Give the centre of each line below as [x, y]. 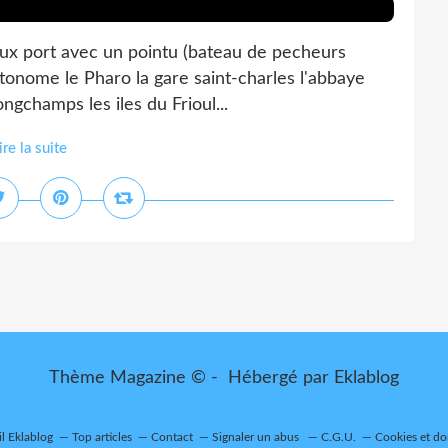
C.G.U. [338, 437]
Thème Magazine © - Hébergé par [191, 378]
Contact [172, 437]
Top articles [102, 437]
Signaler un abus [257, 437]
